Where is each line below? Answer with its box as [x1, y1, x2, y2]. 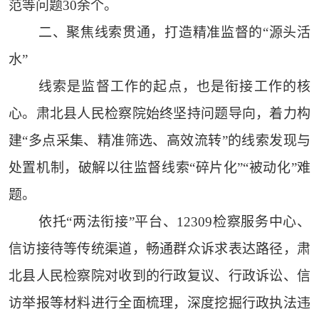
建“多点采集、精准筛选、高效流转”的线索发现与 [8, 133, 311, 149]
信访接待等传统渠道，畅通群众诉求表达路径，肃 [8, 241, 311, 257]
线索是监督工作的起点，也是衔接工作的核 [38, 79, 311, 95]
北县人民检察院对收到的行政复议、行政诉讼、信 [8, 268, 311, 284]
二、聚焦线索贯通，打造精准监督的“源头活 [38, 25, 311, 41]
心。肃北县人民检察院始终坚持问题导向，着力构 [8, 106, 311, 122]
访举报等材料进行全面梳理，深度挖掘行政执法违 [8, 296, 311, 311]
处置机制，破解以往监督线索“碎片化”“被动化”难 [8, 160, 311, 176]
